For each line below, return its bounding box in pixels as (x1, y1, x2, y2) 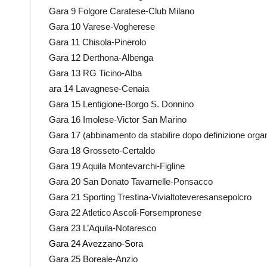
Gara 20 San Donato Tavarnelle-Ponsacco (49, 176, 213, 187)
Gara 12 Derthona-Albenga (49, 52, 153, 63)
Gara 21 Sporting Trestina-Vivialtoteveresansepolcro (49, 192, 252, 202)
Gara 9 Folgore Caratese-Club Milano (49, 6, 194, 16)
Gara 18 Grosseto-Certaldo (49, 145, 155, 156)
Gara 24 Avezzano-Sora (49, 238, 143, 249)
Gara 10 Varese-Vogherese (49, 21, 155, 32)
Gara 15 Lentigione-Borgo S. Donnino (49, 99, 194, 109)
